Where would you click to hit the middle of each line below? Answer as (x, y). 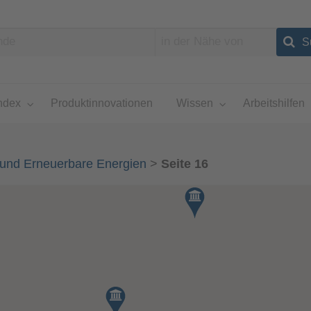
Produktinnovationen (101, 103)
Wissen (194, 103)
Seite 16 (184, 164)
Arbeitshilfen (274, 103)
